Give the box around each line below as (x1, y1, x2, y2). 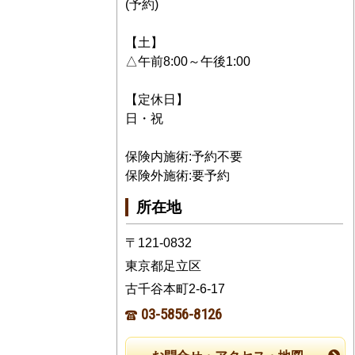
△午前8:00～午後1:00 (125, 54, 250, 68)
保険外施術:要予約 (125, 168, 230, 182)
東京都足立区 (125, 259, 201, 273)
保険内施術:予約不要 (125, 149, 242, 163)
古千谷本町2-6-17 (125, 282, 225, 296)
